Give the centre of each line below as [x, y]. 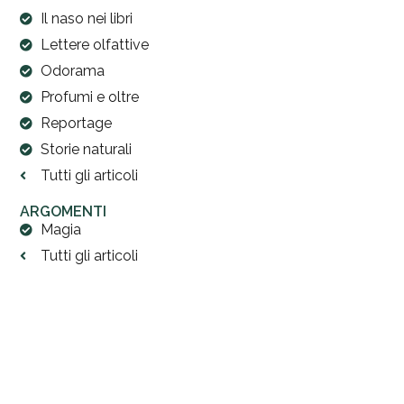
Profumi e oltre [89, 97]
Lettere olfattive [94, 45]
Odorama [72, 71]
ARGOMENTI [64, 212]
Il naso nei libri [86, 19]
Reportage [76, 124]
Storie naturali [86, 150]
